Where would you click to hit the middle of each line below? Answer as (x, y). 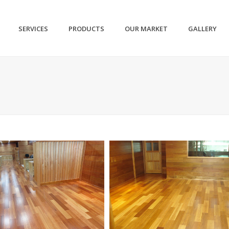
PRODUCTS (87, 29)
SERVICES (33, 29)
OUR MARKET (146, 29)
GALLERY (203, 29)
